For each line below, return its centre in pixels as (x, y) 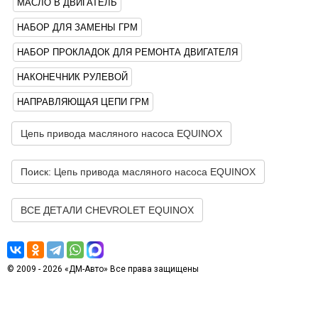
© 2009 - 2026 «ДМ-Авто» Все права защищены (103, 269)
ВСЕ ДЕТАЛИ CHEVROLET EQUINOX (107, 210)
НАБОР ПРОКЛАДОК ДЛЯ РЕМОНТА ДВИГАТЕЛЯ (127, 52)
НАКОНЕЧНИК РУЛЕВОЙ (72, 77)
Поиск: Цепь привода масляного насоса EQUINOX (138, 172)
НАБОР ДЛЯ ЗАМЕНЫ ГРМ (77, 27)
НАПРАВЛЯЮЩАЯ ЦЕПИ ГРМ (83, 102)
